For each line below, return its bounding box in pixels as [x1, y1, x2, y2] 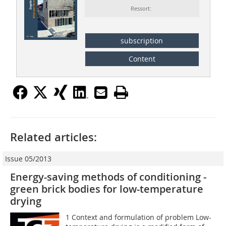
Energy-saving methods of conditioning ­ [10, 169, 206, 184]
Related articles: [10, 129, 97, 145]
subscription [121, 35, 163, 45]
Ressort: [131, 5, 153, 13]
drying [10, 194, 41, 208]
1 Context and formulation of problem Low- [66, 212, 212, 222]
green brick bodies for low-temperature [10, 182, 203, 196]
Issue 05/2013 [5, 153, 51, 163]
